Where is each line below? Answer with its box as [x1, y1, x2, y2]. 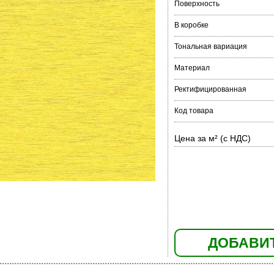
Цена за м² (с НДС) [174, 133, 251, 143]
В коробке [174, 21, 209, 29]
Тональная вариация [174, 42, 247, 51]
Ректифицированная [174, 85, 246, 94]
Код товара [174, 106, 213, 115]
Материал [174, 64, 210, 72]
